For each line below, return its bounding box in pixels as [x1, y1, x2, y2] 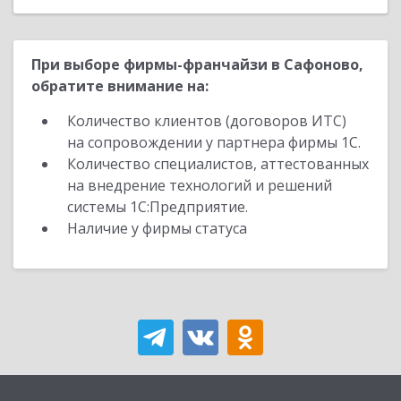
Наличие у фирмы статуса [67, 218, 251, 238]
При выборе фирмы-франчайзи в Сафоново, [31, 55, 363, 74]
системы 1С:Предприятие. [67, 197, 248, 217]
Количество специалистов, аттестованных [67, 154, 369, 174]
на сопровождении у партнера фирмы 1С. [67, 132, 361, 152]
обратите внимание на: [31, 76, 209, 96]
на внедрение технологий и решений [67, 175, 332, 195]
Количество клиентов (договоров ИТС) [67, 111, 346, 131]
